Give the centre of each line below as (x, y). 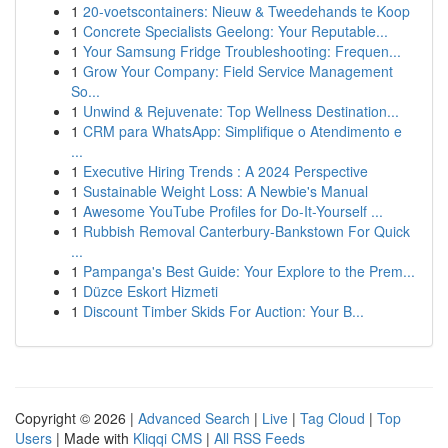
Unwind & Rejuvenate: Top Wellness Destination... (241, 111)
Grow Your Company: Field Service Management (238, 71)
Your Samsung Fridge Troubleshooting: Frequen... (242, 51)
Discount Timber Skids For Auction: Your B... (223, 311)
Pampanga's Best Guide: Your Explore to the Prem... (249, 271)
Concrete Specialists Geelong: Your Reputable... (235, 31)
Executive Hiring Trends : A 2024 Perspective (225, 171)
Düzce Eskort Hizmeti (150, 291)
